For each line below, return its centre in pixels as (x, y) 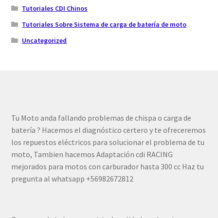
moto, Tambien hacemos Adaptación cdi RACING (92, 154)
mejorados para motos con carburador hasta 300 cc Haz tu (107, 166)
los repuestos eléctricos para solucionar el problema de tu (108, 142)
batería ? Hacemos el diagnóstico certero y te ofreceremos (108, 130)
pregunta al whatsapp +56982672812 (72, 178)
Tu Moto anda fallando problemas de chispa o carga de (101, 118)
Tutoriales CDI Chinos (55, 8)
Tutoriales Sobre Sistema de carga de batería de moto (104, 24)
